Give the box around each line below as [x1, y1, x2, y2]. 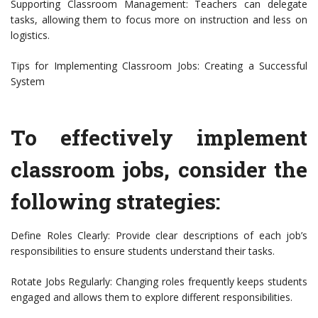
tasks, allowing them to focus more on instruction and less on [11, 13, 307, 27]
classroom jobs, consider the [11, 155, 307, 184]
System [11, 75, 45, 89]
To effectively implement [11, 124, 307, 152]
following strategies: [11, 187, 220, 216]
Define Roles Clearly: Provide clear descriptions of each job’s [11, 229, 307, 243]
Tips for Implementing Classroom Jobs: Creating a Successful [11, 59, 307, 73]
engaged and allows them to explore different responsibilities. [11, 290, 292, 305]
